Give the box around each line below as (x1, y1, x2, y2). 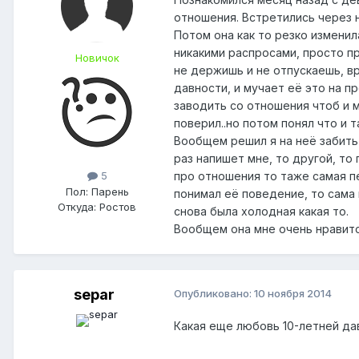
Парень (87, 184, 129, 198)
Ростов (96, 200, 136, 213)
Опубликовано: (174, 287, 254, 301)
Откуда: (58, 200, 96, 213)
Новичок (75, 51, 119, 65)
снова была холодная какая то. (174, 204, 349, 219)
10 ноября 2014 (254, 287, 332, 301)
